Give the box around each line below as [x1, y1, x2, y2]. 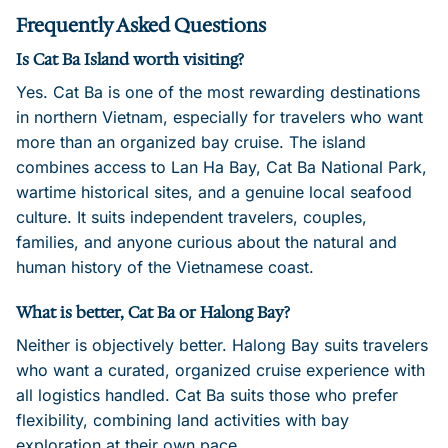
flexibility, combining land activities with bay [16, 410, 349, 431]
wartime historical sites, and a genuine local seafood [16, 181, 412, 202]
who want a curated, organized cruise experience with [16, 360, 425, 381]
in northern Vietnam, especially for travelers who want [16, 106, 423, 127]
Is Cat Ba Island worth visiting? [16, 48, 244, 70]
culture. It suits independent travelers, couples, [16, 206, 367, 227]
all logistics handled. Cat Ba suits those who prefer [16, 385, 398, 406]
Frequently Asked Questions [16, 12, 266, 39]
